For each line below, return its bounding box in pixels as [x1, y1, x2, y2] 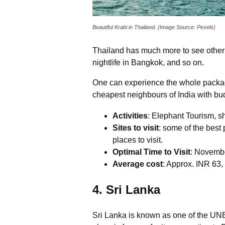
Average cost [113, 160, 163, 169]
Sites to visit [113, 124, 159, 133]
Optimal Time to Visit [113, 148, 190, 157]
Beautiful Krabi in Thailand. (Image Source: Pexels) [92, 24, 215, 31]
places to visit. [113, 136, 163, 145]
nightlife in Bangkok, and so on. [92, 58, 206, 67]
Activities [113, 111, 148, 121]
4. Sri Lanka [92, 183, 160, 197]
